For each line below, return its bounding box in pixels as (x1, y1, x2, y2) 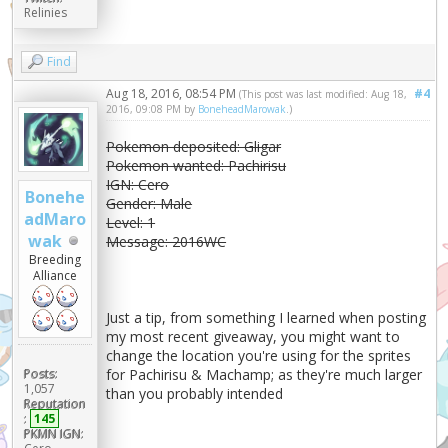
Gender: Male (106, 194, 193, 214)
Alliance (33, 267, 78, 285)
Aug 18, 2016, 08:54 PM (106, 85, 240, 103)
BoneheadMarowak (198, 102, 287, 117)
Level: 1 (106, 213, 156, 233)
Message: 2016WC (106, 232, 227, 252)
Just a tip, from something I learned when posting (106, 308, 427, 328)
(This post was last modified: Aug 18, (239, 87, 408, 102)
